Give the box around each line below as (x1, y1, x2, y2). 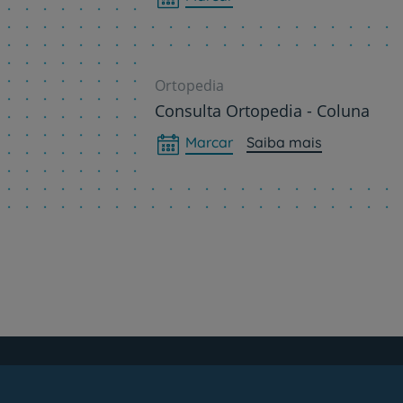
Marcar (185, 132, 233, 151)
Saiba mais (246, 132, 322, 151)
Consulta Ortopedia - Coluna (155, 99, 370, 121)
